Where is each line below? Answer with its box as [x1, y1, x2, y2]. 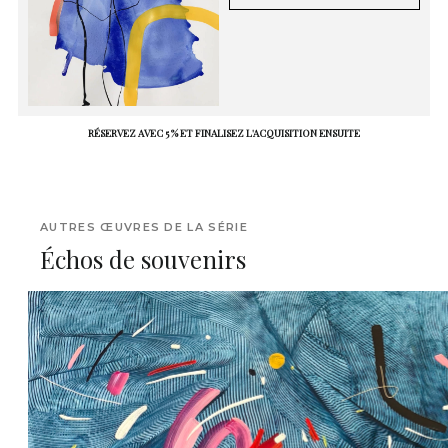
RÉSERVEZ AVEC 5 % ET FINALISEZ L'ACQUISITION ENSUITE [88, 126, 360, 141]
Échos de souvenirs [40, 243, 246, 276]
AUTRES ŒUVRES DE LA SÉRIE [40, 220, 248, 235]
